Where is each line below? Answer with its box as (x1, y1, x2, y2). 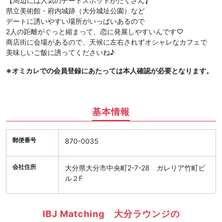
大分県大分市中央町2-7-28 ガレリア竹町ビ (64, 164, 205, 172)
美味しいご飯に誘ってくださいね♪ (6, 48, 114, 57)
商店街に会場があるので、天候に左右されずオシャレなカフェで (6, 38, 207, 47)
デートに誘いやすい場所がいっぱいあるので (6, 17, 145, 26)
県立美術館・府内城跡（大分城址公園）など (6, 6, 145, 15)
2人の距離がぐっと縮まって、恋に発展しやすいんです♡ (6, 27, 183, 36)
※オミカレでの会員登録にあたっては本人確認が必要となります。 (6, 66, 213, 75)
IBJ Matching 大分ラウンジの (42, 208, 180, 219)
